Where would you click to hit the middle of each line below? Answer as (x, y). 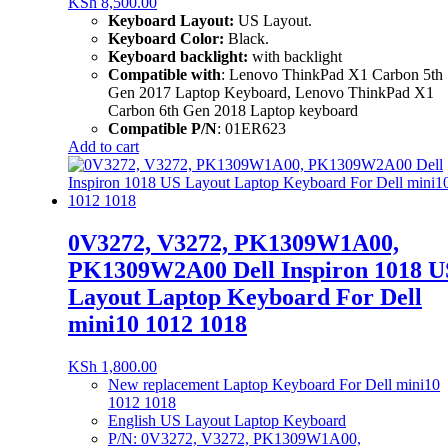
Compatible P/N (162, 128)
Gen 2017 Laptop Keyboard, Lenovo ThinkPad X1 (271, 92)
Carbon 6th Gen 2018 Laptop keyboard (233, 110)
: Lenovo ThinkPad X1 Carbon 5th (332, 74)
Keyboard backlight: (178, 56)
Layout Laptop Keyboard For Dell (245, 296)
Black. (246, 38)
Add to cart (103, 146)
